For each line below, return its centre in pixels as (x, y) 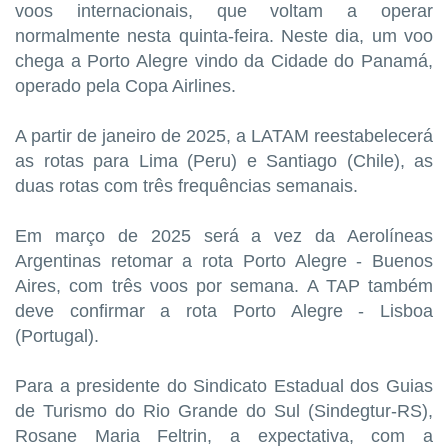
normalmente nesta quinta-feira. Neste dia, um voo (224, 36)
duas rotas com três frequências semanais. (186, 186)
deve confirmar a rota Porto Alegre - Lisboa (224, 311)
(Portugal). (57, 336)
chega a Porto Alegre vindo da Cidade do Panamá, (224, 61)
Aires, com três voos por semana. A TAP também (224, 286)
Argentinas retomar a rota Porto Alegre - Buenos (224, 261)
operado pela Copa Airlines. (125, 86)
